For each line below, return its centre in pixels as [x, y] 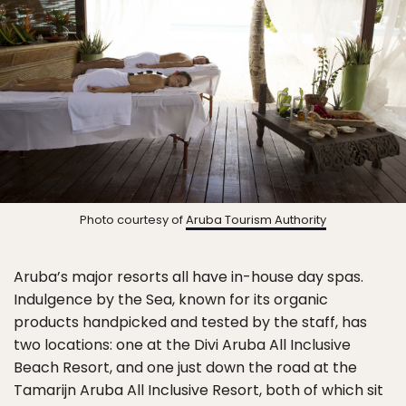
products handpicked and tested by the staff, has [190, 322]
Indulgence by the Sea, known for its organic [171, 299]
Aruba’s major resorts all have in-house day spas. [188, 276]
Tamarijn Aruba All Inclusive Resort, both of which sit [198, 390]
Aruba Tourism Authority [256, 219]
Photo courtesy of [133, 219]
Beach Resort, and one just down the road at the [185, 367]
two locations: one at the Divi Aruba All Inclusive [182, 344]
